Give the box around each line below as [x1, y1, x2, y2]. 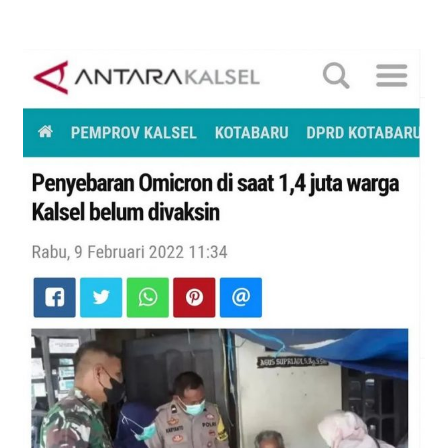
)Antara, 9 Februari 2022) [106, 287, 342, 315]
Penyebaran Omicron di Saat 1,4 [74, 229, 374, 257]
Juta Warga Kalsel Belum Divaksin [62, 258, 386, 286]
